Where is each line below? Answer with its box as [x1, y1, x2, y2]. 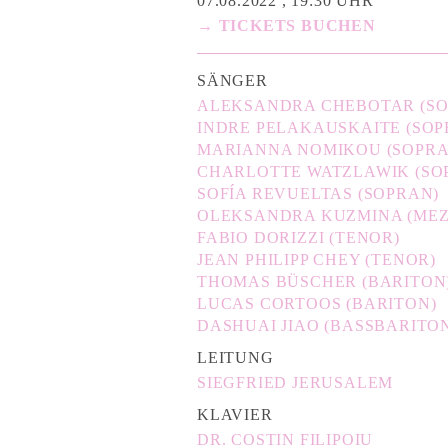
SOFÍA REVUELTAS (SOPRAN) [197, 184, 440, 202]
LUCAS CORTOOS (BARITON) [197, 294, 437, 312]
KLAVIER [197, 405, 273, 423]
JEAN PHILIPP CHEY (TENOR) [197, 250, 436, 268]
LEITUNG [197, 348, 274, 366]
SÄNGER [197, 71, 268, 89]
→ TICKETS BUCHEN [197, 16, 376, 34]
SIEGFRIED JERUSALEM [197, 373, 394, 391]
